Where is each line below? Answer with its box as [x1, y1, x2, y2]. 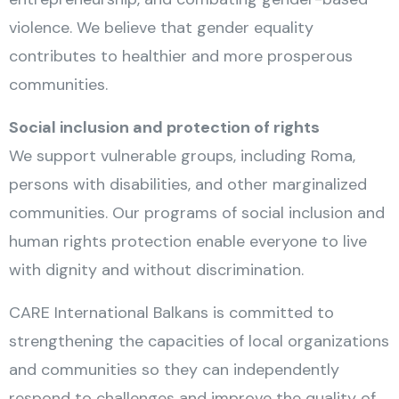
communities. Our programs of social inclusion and [9, 202, 385, 224]
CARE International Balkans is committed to [9, 302, 334, 323]
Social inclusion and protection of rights [9, 117, 320, 138]
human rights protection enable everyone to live [9, 231, 367, 252]
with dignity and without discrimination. [9, 259, 304, 281]
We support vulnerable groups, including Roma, [9, 145, 355, 167]
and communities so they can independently [9, 359, 339, 380]
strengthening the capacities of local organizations [9, 330, 389, 352]
